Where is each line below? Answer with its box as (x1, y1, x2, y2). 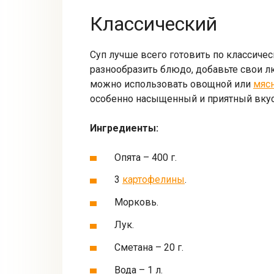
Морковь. (114, 196, 158, 209)
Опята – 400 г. (114, 151, 177, 163)
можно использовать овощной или (90, 78, 253, 90)
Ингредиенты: (90, 122, 158, 134)
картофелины (122, 174, 185, 186)
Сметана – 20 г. (114, 241, 183, 253)
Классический (90, 12, 217, 36)
